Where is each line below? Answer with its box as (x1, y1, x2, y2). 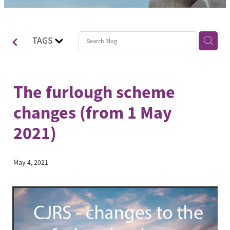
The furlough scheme (13, 81, 175, 104)
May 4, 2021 (13, 158, 48, 167)
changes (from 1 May (13, 101, 172, 125)
